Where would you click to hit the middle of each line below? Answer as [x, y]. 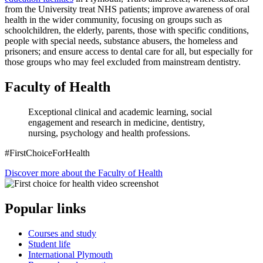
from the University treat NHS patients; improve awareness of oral [127, 9]
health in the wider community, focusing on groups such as [113, 20]
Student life [49, 244]
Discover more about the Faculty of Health [84, 173]
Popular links [45, 208]
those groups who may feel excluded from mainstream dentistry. [123, 62]
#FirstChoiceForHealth [47, 153]
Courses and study [62, 233]
